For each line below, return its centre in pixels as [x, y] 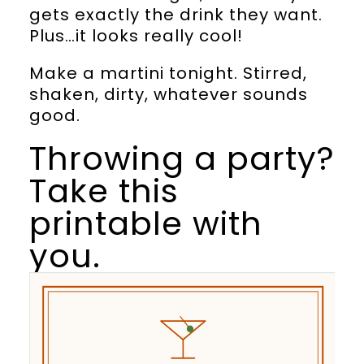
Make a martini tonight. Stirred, [168, 73]
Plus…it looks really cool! [136, 35]
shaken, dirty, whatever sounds [168, 94]
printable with [145, 223]
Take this [104, 191]
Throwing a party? [182, 158]
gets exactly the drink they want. [175, 14]
